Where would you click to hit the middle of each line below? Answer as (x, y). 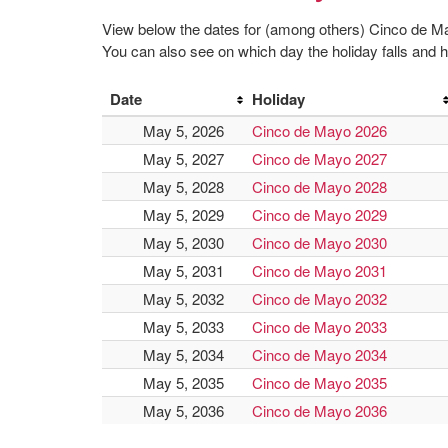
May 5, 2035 (183, 382)
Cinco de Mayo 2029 (319, 214)
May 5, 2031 (183, 270)
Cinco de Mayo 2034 (319, 354)
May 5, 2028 (183, 186)
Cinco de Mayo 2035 (319, 382)
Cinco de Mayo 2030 (319, 242)
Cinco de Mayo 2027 (319, 158)
